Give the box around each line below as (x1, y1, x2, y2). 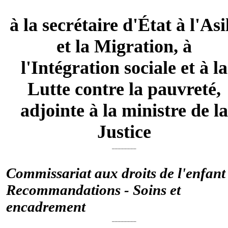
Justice (97, 121, 152, 142)
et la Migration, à (56, 36, 192, 56)
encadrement (6, 198, 85, 215)
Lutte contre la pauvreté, (27, 78, 221, 99)
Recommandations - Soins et (6, 181, 181, 198)
